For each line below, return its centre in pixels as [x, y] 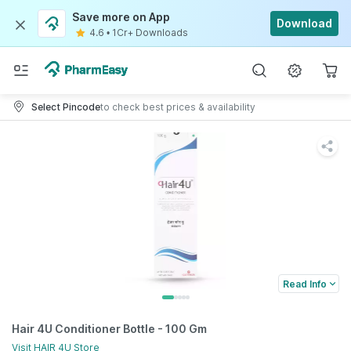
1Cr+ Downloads [150, 33]
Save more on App [121, 17]
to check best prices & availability [178, 107]
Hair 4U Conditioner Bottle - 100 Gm [109, 329]
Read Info [305, 284]
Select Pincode [66, 107]
